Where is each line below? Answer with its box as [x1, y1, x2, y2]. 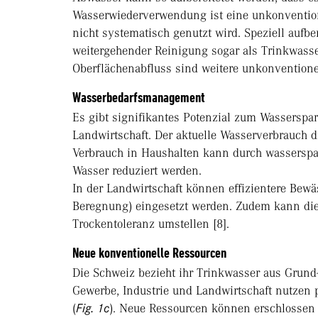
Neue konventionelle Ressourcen [72, 245, 226, 262]
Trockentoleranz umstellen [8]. [72, 216, 229, 231]
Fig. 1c [76, 301, 109, 316]
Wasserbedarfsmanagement [72, 89, 205, 106]
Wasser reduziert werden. [72, 163, 202, 178]
